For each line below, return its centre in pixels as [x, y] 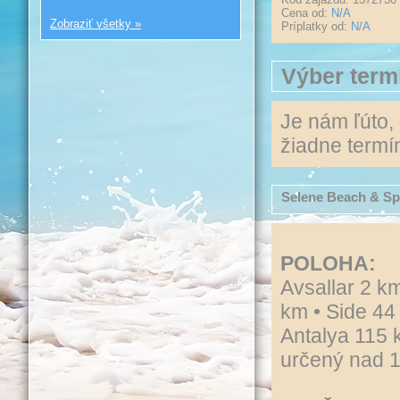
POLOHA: [328, 263]
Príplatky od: [316, 26]
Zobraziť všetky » [96, 24]
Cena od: [306, 13]
